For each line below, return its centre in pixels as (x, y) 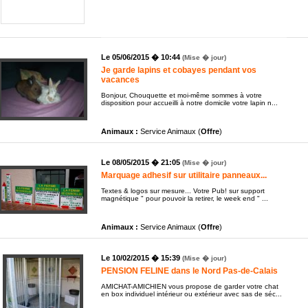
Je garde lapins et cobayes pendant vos (179, 70)
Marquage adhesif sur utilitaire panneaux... (184, 175)
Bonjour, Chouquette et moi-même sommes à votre (181, 95)
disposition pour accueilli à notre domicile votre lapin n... (189, 102)
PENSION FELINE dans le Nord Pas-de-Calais (189, 271)
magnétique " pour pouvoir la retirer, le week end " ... (185, 198)
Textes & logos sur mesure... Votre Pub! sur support (183, 190)
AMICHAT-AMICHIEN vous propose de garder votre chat (190, 286)
